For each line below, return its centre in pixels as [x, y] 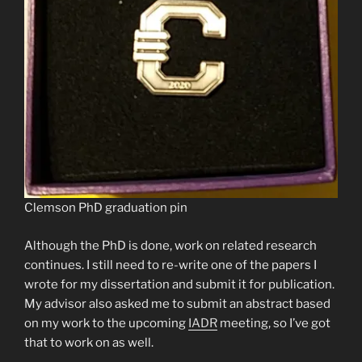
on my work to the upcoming [106, 323]
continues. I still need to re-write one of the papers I [170, 265]
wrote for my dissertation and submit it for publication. [179, 284]
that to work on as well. [89, 342]
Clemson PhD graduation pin [106, 208]
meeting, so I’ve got [274, 323]
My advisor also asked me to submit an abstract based [177, 303]
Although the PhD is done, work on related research [170, 245]
